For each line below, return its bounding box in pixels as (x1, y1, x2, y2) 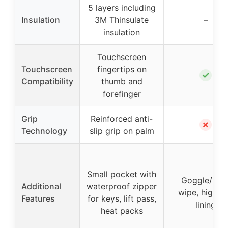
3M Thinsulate (95, 15, 149, 25)
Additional (21, 181, 61, 191)
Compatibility (21, 76, 73, 87)
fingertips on (97, 64, 147, 74)
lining (195, 199, 216, 210)
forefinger (102, 89, 141, 99)
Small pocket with (87, 169, 156, 179)
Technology (21, 126, 67, 136)
